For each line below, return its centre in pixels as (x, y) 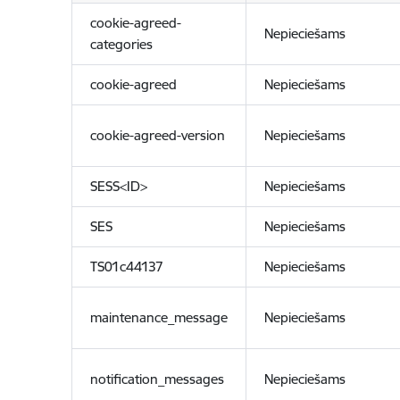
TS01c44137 (126, 267)
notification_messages (157, 379)
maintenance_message (158, 317)
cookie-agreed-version (157, 135)
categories (121, 44)
